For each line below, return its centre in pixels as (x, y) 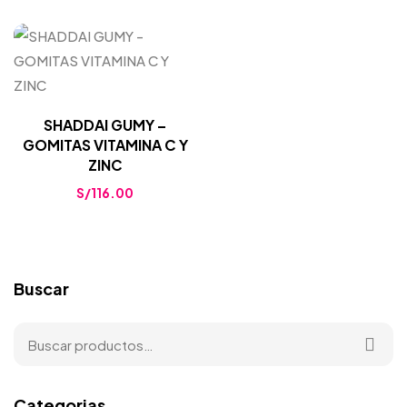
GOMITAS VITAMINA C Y (105, 145)
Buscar (41, 288)
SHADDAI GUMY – (105, 125)
